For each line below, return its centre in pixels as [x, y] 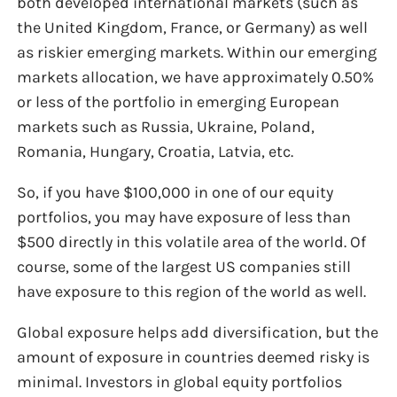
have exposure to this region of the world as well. [192, 292]
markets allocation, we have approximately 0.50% [196, 78]
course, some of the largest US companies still [184, 267]
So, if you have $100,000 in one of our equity [175, 193]
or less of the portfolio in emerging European [179, 102]
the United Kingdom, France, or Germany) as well [193, 28]
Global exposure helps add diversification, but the [198, 333]
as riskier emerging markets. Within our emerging [197, 53]
